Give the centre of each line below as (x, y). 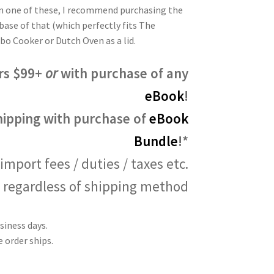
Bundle (156, 141)
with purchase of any (123, 73)
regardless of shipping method (95, 187)
